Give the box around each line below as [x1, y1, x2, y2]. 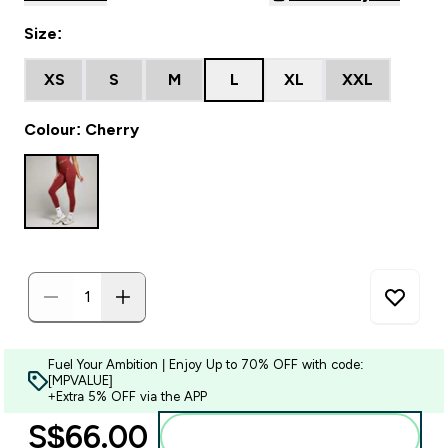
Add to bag [265, 429, 339, 445]
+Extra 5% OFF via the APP [48, 389, 207, 404]
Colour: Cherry [24, 121, 139, 138]
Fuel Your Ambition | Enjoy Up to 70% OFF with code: [48, 357, 364, 372]
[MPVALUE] [48, 373, 113, 388]
